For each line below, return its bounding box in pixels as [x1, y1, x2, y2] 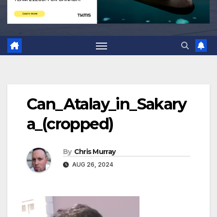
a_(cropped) [27, 114, 113, 134]
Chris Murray [74, 147, 116, 156]
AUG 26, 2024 [71, 161, 113, 169]
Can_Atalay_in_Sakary [27, 94, 186, 114]
